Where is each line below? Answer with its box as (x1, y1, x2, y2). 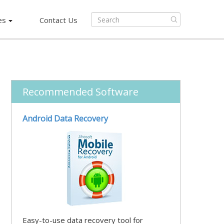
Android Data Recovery (22, 113, 108, 124)
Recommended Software (22, 85, 138, 98)
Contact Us (39, 15, 77, 25)
